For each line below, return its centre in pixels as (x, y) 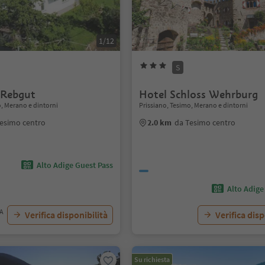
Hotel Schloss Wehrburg (199, 94)
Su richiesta (152, 259)
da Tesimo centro (205, 122)
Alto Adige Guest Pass (75, 165)
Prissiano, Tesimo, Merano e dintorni (194, 105)
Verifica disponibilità (67, 215)
